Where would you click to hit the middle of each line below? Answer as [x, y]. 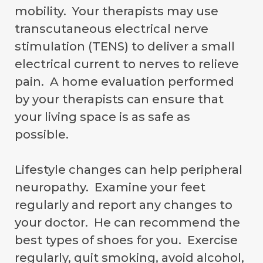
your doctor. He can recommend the [127, 222]
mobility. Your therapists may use [117, 11]
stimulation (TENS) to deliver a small [125, 46]
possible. [43, 134]
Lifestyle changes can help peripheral [129, 169]
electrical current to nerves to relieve [127, 64]
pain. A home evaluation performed [124, 81]
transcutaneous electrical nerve [112, 28]
